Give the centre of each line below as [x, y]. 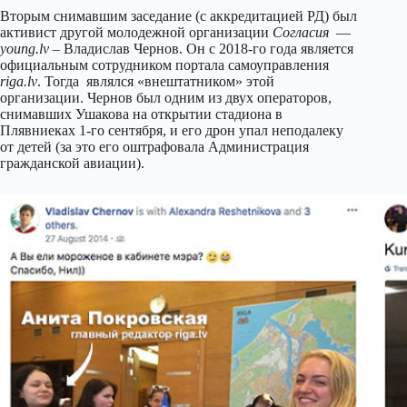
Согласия [301, 32]
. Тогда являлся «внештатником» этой [156, 81]
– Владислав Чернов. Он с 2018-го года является [201, 49]
